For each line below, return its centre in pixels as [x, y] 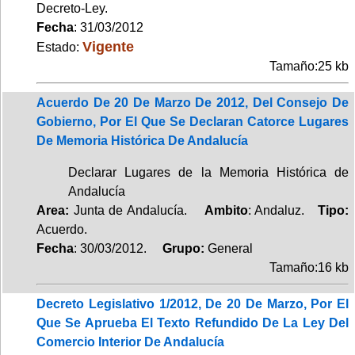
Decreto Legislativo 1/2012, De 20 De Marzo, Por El [193, 303]
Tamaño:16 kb [309, 267]
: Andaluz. [283, 210]
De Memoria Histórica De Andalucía [142, 140]
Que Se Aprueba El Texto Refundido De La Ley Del [193, 323]
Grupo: [179, 248]
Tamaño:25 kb [309, 66]
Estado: [59, 47]
